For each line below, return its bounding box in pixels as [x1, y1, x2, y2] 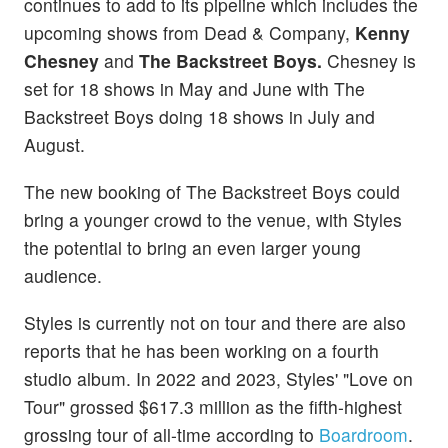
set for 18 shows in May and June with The [24, 76, 365, 102]
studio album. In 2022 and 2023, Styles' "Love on [24, 366, 413, 392]
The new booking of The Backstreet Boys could [24, 179, 400, 205]
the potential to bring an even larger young [24, 235, 361, 261]
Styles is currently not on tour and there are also [24, 310, 406, 336]
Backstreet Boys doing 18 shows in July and [24, 104, 375, 130]
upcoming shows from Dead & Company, [24, 20, 355, 46]
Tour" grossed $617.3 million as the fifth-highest [24, 394, 402, 420]
